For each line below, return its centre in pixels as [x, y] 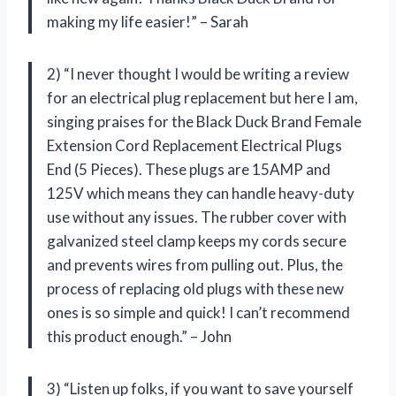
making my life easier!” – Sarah [148, 22]
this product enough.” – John [139, 337]
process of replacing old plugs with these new [195, 289]
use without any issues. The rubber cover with [197, 217]
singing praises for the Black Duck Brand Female [204, 122]
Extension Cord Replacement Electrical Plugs [194, 146]
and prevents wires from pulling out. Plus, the [195, 265]
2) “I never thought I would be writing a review [198, 74]
